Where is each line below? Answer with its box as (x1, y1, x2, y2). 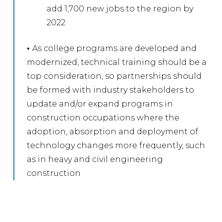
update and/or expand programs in (27, 99, 173, 109)
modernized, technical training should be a (27, 57, 207, 67)
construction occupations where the (27, 112, 180, 122)
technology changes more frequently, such (27, 140, 206, 150)
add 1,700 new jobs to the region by (47, 3, 194, 13)
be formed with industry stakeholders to (27, 85, 195, 95)
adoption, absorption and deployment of (27, 126, 199, 136)
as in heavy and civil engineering (27, 154, 164, 164)
